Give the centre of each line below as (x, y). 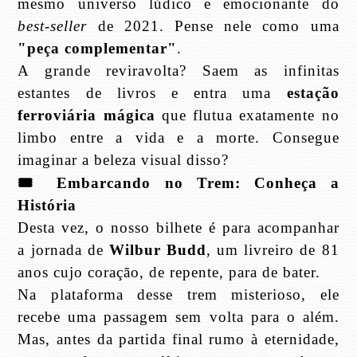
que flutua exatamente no (247, 115)
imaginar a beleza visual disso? (124, 160)
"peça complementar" (98, 48)
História (47, 205)
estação (313, 93)
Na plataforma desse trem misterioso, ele (178, 294)
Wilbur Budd (158, 250)
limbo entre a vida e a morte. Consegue (178, 137)
